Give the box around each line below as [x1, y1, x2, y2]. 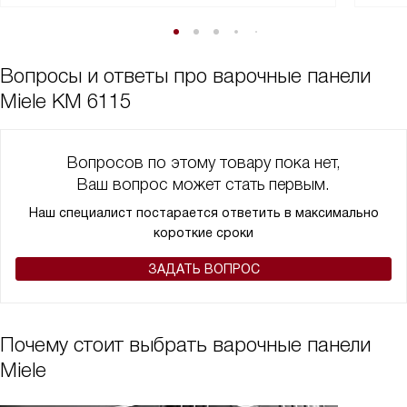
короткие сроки [154, 225, 253, 240]
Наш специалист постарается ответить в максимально [28, 205, 379, 220]
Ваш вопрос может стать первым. [77, 175, 330, 194]
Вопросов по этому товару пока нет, [66, 154, 341, 172]
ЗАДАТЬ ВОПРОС [147, 262, 260, 276]
